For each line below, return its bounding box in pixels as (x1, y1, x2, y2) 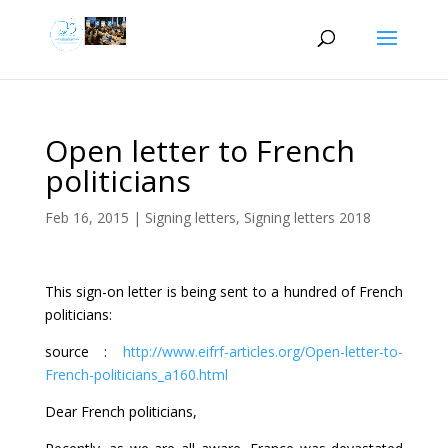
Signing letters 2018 (243, 208, 371, 227)
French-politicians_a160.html (44, 365, 228, 384)
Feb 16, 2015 (44, 208, 129, 227)
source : (44, 342, 124, 361)
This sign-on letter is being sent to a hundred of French (44, 282, 404, 301)
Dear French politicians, (44, 402, 197, 421)
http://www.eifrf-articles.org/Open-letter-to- (123, 342, 404, 361)
